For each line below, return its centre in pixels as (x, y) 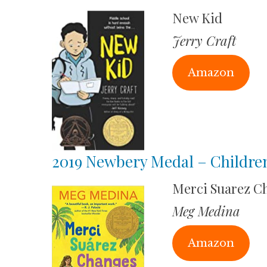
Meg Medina (206, 211)
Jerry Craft (204, 41)
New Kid (197, 18)
